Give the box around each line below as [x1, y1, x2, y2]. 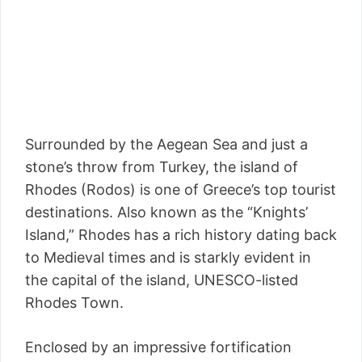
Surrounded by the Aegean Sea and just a [25, 136, 308, 154]
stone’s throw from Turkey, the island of [25, 158, 298, 176]
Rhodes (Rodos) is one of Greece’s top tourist [25, 181, 336, 199]
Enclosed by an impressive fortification [25, 339, 292, 356]
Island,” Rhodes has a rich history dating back [25, 226, 337, 244]
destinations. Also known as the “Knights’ [25, 204, 308, 221]
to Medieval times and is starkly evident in [25, 249, 311, 267]
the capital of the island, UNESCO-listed [25, 271, 298, 289]
